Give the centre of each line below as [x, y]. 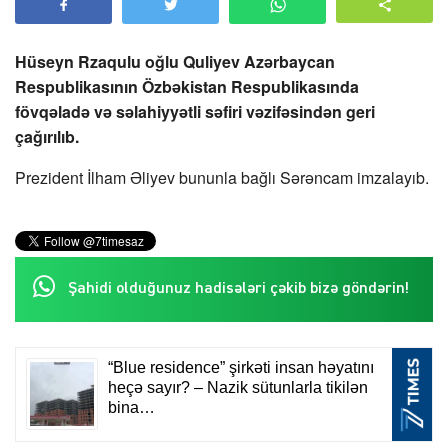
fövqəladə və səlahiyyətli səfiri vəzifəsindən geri [195, 112]
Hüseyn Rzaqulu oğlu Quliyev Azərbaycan [175, 62]
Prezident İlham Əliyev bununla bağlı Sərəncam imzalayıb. [222, 178]
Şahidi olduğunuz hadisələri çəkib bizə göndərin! [238, 289]
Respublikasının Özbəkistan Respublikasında [187, 87]
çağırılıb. [47, 137]
